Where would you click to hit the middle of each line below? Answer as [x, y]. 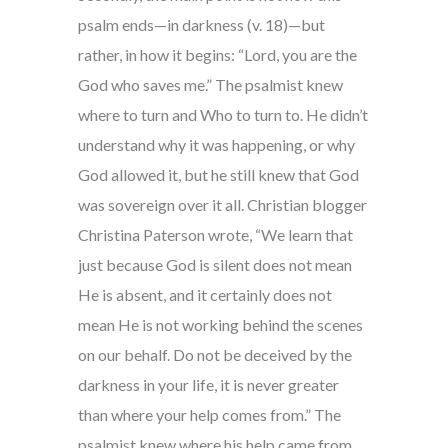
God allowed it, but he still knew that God [218, 175]
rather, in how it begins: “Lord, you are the [217, 55]
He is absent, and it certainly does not [204, 295]
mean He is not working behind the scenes [220, 325]
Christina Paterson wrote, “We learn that [215, 235]
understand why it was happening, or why [216, 145]
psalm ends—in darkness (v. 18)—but [201, 25]
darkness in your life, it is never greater [208, 385]
